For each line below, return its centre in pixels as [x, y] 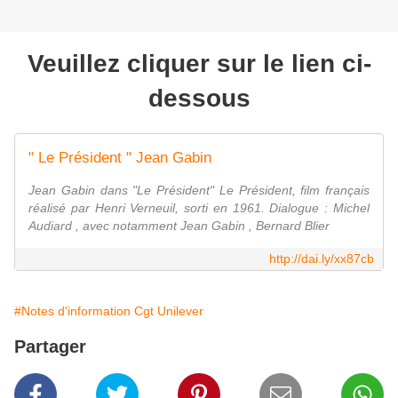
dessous [199, 99]
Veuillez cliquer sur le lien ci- [199, 64]
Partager [50, 347]
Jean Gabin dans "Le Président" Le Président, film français [199, 191]
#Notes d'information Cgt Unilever [109, 311]
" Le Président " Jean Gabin [120, 158]
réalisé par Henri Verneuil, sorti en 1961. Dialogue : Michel [199, 208]
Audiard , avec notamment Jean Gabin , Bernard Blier [179, 226]
